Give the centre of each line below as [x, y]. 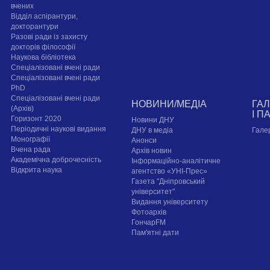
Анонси [144, 141]
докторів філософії [43, 47]
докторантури [35, 27]
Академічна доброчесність [56, 160]
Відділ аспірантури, [45, 17]
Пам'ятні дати [155, 233]
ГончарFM [149, 223]
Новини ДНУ [153, 120]
